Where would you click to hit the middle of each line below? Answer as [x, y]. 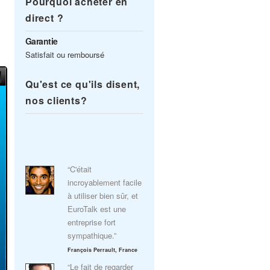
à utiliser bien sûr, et [103, 196]
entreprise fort [92, 222]
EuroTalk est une [97, 209]
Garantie [42, 41]
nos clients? [56, 100]
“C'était [80, 169]
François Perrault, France [102, 250]
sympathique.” [92, 235]
